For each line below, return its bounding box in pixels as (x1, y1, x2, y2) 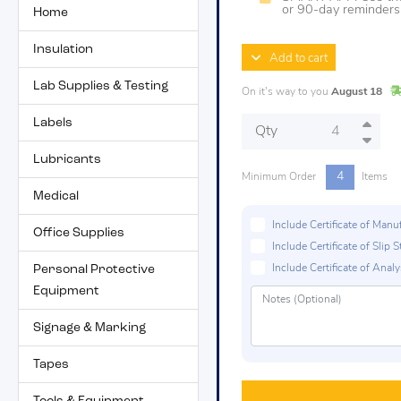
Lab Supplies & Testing (33, 79, 168, 93)
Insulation (33, 42, 93, 56)
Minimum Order (242, 172, 319, 183)
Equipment (33, 284, 99, 298)
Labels (33, 115, 73, 130)
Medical (33, 189, 79, 203)
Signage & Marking (33, 320, 146, 335)
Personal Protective (33, 262, 155, 277)
